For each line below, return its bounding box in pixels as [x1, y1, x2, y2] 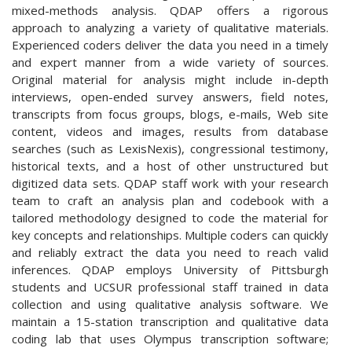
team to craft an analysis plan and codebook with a [12, 192, 328, 209]
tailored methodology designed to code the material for [12, 210, 328, 226]
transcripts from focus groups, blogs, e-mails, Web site [12, 106, 328, 123]
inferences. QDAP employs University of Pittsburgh [12, 262, 328, 278]
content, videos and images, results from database [12, 123, 328, 140]
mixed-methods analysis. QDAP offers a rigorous [12, 2, 328, 19]
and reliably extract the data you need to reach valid [12, 244, 328, 261]
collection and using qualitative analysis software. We [12, 296, 328, 313]
